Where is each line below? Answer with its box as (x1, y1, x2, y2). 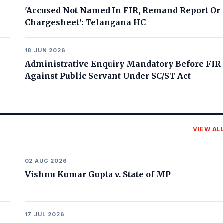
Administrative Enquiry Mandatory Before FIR (24, 59, 221, 69)
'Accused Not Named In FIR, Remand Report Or (24, 5, 220, 15)
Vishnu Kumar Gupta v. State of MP (24, 169, 171, 179)
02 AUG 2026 (24, 157, 67, 164)
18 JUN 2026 (24, 47, 66, 54)
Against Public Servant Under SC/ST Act (24, 71, 191, 81)
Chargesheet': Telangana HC (24, 17, 146, 27)
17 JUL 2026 (24, 211, 65, 218)
